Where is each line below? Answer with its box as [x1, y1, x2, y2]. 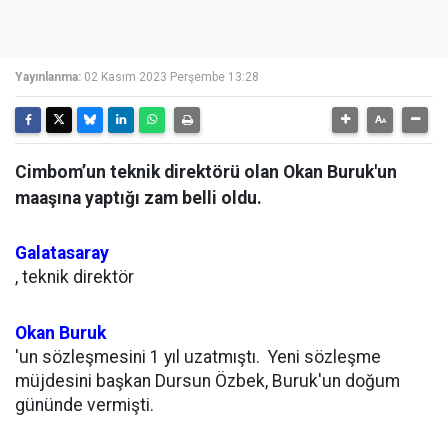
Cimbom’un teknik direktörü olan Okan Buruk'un [15, 162, 397, 182]
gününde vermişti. [15, 395, 154, 415]
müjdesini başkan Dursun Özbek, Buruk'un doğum [15, 371, 400, 391]
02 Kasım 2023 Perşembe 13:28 [84, 70, 259, 84]
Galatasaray [15, 243, 109, 263]
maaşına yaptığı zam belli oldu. [15, 188, 262, 208]
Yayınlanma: [15, 70, 81, 84]
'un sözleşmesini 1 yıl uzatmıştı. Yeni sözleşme [15, 347, 381, 367]
